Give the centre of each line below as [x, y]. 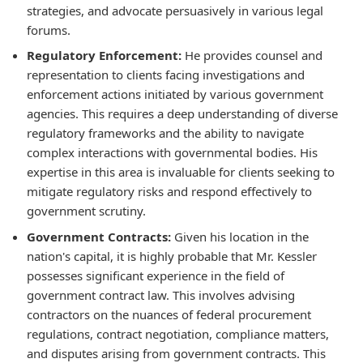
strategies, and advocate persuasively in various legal [175, 10]
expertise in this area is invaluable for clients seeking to [181, 172]
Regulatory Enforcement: [104, 56]
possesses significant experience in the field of [156, 275]
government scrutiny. [86, 211]
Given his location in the [240, 236]
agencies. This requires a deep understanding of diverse [182, 114]
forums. [49, 30]
